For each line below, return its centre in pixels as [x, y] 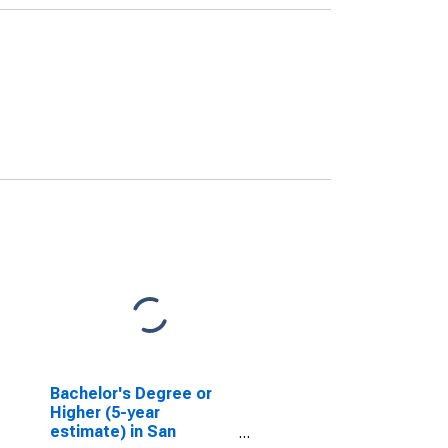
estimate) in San [112, 431]
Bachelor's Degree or [130, 393]
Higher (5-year [104, 412]
